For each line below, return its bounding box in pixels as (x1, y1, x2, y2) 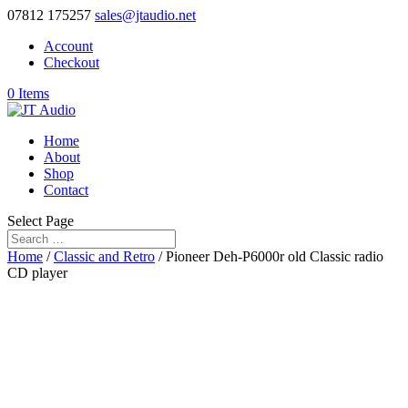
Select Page (7, 213, 74, 229)
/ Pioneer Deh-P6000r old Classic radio (155, 249, 383, 264)
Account (44, 38, 93, 54)
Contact (44, 182, 88, 198)
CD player (7, 265, 67, 280)
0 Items (7, 86, 49, 101)
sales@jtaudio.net (95, 7, 196, 23)
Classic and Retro (54, 249, 155, 264)
